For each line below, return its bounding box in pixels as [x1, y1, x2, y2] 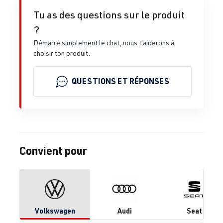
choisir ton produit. [33, 48, 90, 57]
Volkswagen [34, 206, 75, 215]
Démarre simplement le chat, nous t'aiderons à [33, 38, 174, 47]
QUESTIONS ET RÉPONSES [72, 76, 169, 87]
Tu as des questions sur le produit [33, 8, 185, 21]
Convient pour [19, 143, 87, 157]
